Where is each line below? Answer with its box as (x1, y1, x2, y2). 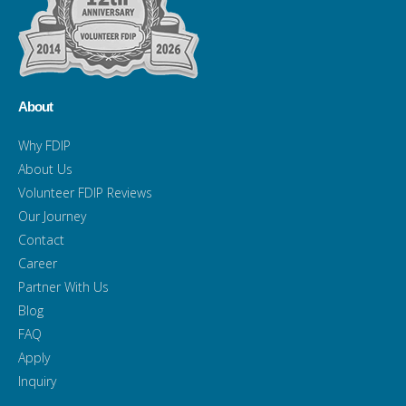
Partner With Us (18, 277, 109, 295)
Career (18, 254, 57, 272)
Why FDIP (18, 136, 71, 154)
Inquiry (18, 372, 56, 390)
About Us (18, 159, 72, 178)
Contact (18, 230, 64, 248)
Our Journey (18, 207, 86, 225)
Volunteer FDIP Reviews (18, 183, 152, 201)
